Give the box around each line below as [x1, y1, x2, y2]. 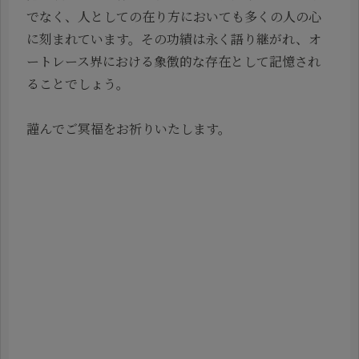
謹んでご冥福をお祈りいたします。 [26, 119, 231, 139]
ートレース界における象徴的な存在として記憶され [26, 51, 321, 71]
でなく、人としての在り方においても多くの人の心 [26, 6, 321, 26]
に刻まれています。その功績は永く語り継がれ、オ [26, 29, 321, 48]
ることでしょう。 [26, 74, 129, 93]
